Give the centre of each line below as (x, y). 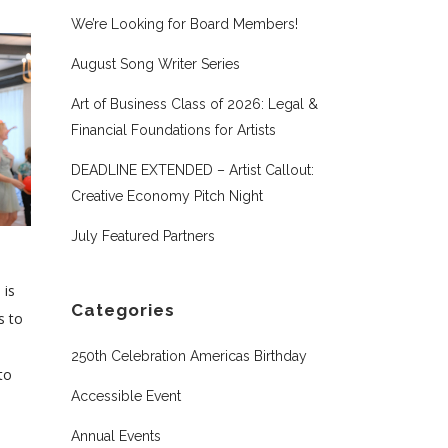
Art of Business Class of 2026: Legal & (194, 104)
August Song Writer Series (155, 64)
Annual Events (116, 436)
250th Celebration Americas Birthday (189, 356)
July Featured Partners (143, 236)
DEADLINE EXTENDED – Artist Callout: (192, 170)
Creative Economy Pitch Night (167, 196)
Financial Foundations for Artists (173, 130)
